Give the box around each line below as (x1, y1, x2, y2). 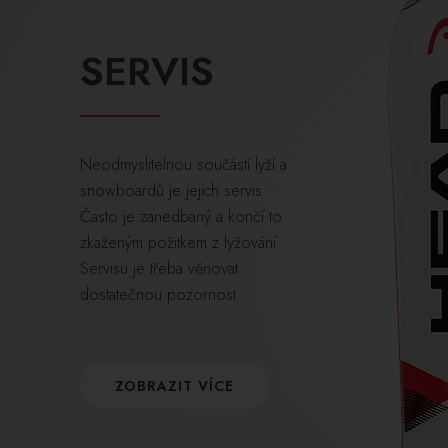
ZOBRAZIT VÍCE (115, 376, 234, 396)
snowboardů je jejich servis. (80, 179, 267, 202)
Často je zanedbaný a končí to (80, 205, 282, 228)
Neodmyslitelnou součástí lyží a (80, 153, 287, 176)
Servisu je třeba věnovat (80, 257, 238, 280)
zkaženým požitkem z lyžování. (80, 231, 281, 254)
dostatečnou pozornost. (80, 283, 241, 306)
